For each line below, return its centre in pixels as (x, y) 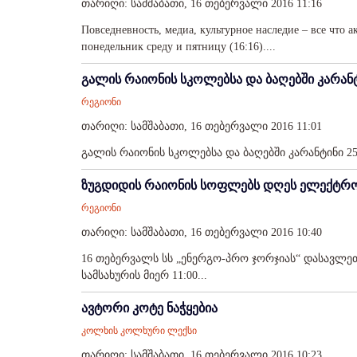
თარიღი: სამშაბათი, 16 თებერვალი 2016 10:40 (202, 232)
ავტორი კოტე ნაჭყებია (149, 308)
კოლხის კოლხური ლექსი (139, 331)
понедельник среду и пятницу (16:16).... (178, 47)
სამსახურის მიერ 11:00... (144, 275)
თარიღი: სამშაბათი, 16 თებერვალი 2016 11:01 (202, 126)
